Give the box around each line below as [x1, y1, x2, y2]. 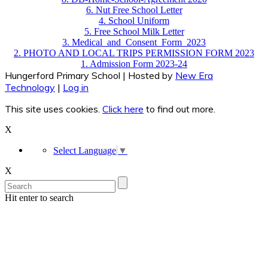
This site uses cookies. [5, 103, 102, 115]
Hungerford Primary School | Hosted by [5, 69, 175, 82]
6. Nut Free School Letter [86, 5, 182, 16]
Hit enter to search [5, 193, 74, 203]
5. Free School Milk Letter [84, 26, 184, 37]
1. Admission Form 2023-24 [81, 59, 187, 69]
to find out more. [144, 103, 215, 115]
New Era [175, 69, 213, 82]
